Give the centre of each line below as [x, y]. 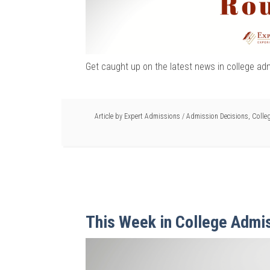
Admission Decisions [217, 116]
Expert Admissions [152, 116]
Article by [109, 116]
